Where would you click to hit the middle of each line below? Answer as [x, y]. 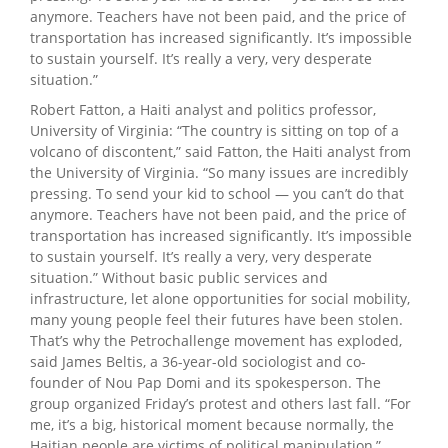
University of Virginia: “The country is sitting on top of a [214, 130]
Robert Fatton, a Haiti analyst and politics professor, [203, 109]
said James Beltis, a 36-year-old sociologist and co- [198, 361]
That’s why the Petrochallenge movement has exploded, [216, 340]
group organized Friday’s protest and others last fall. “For [220, 403]
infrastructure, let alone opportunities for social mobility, [220, 298]
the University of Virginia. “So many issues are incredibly [219, 172]
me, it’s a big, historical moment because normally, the [212, 424]
